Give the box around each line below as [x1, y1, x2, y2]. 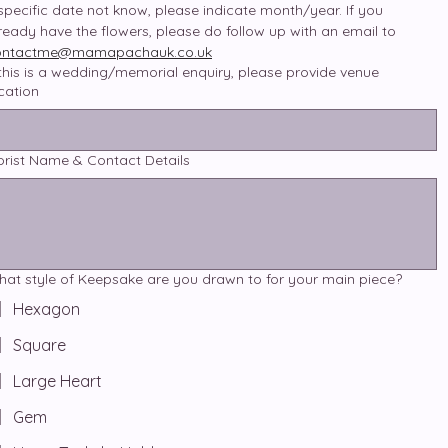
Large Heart [13, 371, 102, 391]
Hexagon [13, 299, 80, 319]
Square [13, 335, 66, 355]
